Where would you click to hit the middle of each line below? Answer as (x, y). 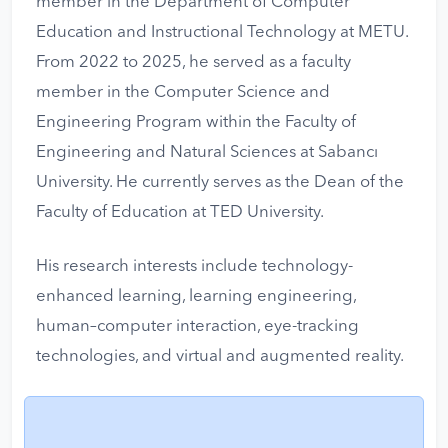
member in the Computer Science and (183, 93)
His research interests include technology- (194, 267)
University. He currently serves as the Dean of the (220, 183)
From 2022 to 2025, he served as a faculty (193, 63)
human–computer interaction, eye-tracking (197, 327)
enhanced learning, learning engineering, (196, 297)
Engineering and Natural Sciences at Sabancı (207, 153)
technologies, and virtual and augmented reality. (220, 357)
